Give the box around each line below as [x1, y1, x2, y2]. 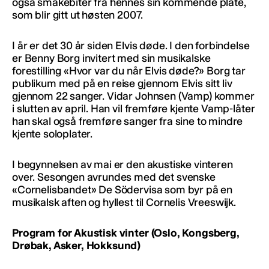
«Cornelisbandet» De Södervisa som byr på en [12, 183, 233, 196]
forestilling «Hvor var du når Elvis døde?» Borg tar [12, 64, 246, 77]
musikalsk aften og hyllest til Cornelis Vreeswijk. [12, 195, 236, 209]
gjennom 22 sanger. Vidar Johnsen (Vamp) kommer [12, 89, 255, 103]
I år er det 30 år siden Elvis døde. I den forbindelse [12, 38, 250, 52]
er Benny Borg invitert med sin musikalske [12, 51, 211, 65]
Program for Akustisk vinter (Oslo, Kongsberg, [12, 226, 240, 240]
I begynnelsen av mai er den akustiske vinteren [12, 157, 233, 171]
